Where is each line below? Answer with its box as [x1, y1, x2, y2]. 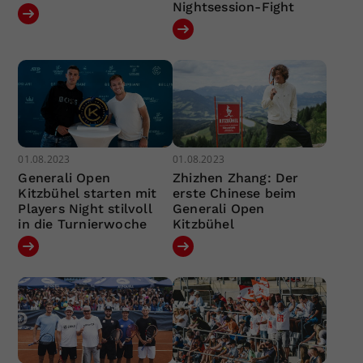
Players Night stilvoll [18, 200, 152, 216]
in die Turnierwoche [18, 216, 147, 232]
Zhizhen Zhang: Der [172, 169, 299, 186]
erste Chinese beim [172, 185, 297, 201]
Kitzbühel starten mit [18, 185, 157, 201]
